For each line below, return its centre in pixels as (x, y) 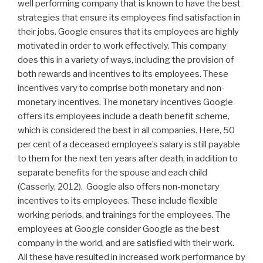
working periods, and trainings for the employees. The (124, 215)
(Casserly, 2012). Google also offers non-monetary (119, 186)
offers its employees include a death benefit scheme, (124, 116)
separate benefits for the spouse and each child (112, 172)
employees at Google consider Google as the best (119, 229)
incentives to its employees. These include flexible (118, 200)
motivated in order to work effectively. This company (122, 45)
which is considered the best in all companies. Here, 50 (126, 130)
